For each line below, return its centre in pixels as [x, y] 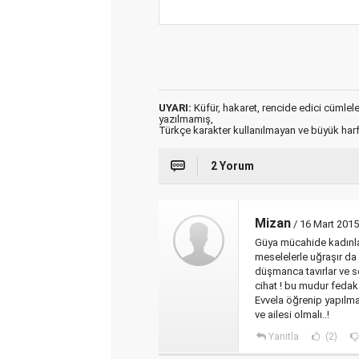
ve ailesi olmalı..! [292, 315]
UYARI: [175, 108]
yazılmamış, [186, 119]
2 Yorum [232, 166]
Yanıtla [283, 337]
